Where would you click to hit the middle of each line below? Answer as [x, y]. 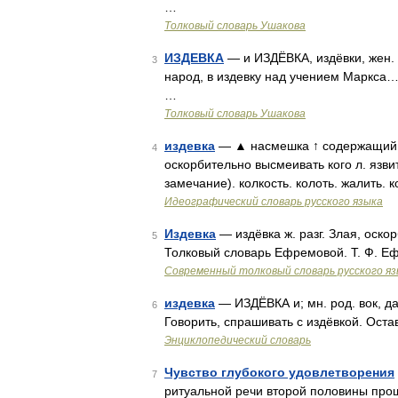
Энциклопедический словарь [238, 340]
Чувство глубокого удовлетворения [279, 372]
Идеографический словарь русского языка [274, 202]
